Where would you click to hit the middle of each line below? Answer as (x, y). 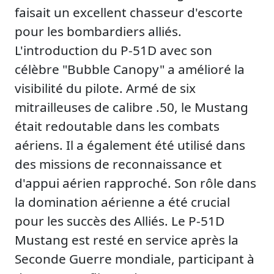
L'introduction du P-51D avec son (113, 50)
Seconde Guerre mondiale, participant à (135, 258)
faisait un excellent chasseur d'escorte (129, 12)
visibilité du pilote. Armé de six (105, 88)
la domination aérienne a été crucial (122, 202)
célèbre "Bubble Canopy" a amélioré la (130, 69)
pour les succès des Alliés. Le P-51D (120, 220)
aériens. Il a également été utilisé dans (130, 145)
